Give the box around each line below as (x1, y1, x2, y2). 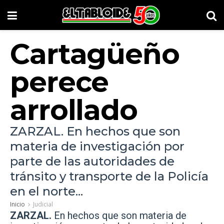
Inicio (10, 200, 25, 208)
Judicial (33, 200, 53, 208)
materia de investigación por (10, 139, 184, 153)
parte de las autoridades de (10, 154, 174, 168)
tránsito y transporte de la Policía (10, 169, 208, 183)
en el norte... (10, 184, 83, 198)
